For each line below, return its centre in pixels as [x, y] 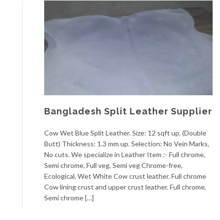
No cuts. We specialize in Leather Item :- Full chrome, [125, 155]
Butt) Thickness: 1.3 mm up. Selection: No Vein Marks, [127, 144]
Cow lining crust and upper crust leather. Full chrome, [125, 187]
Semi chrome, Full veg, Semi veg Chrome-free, [113, 165]
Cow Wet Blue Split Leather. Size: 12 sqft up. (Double [125, 133]
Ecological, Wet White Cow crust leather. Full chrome [125, 176]
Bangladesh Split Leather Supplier [128, 111]
